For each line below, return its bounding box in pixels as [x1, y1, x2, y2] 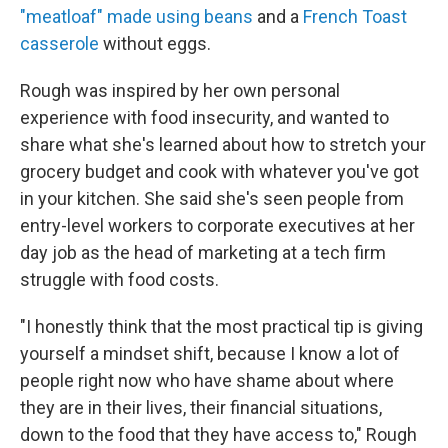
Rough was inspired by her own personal [20, 80, 340, 102]
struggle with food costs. [20, 269, 219, 291]
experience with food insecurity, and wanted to [20, 107, 389, 129]
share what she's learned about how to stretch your [20, 134, 426, 156]
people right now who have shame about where [20, 370, 394, 392]
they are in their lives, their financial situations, [20, 397, 382, 419]
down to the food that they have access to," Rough [20, 424, 417, 446]
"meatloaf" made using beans [20, 6, 253, 28]
